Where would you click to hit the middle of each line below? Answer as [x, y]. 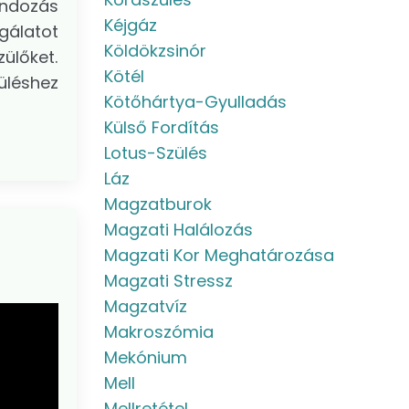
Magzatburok [157, 204]
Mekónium [145, 357]
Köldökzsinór [155, 51]
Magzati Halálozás [178, 230]
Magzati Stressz [168, 281]
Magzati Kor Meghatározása [219, 255]
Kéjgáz [130, 25]
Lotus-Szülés [155, 153]
